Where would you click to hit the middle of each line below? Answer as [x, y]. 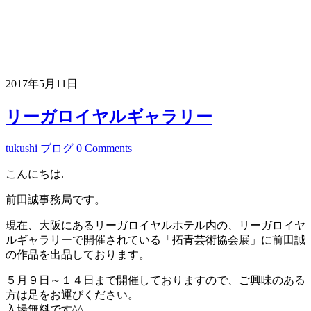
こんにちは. [35, 174]
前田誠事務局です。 [56, 199]
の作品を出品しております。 [78, 254]
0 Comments [104, 148]
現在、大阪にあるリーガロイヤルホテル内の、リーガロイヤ [155, 225]
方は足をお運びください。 [72, 294]
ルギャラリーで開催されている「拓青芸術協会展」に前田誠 [155, 239]
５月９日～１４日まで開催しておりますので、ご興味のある [155, 280]
